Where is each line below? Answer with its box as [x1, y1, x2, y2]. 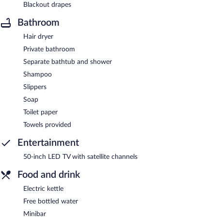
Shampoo [23, 71, 52, 78]
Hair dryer [23, 33, 53, 40]
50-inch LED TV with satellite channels [23, 153, 138, 160]
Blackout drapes [23, 1, 71, 8]
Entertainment [17, 138, 79, 148]
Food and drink [17, 170, 80, 180]
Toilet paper [23, 108, 58, 116]
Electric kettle [23, 185, 63, 192]
